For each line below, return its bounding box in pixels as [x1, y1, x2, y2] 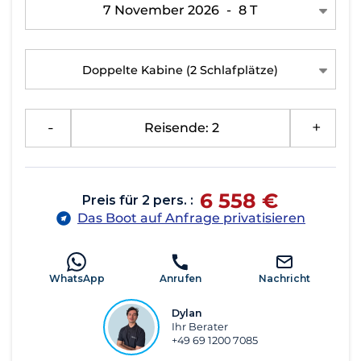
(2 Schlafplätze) [185, 63, 278, 78]
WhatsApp [48, 272, 105, 284]
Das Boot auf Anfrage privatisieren [77, 210, 305, 226]
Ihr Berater [172, 321, 228, 334]
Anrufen [160, 272, 201, 284]
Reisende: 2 [144, 119, 220, 135]
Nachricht [258, 272, 310, 284]
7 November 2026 [102, 2, 222, 19]
